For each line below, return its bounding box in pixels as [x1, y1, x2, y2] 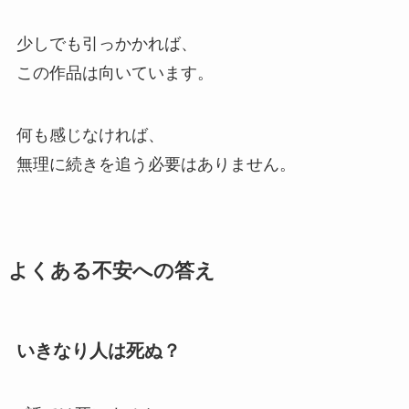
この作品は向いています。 [16, 64, 214, 83]
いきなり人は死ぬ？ [16, 341, 181, 362]
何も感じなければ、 [16, 126, 164, 145]
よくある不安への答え [7, 260, 215, 283]
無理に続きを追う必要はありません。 [16, 155, 296, 174]
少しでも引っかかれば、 [16, 35, 197, 54]
